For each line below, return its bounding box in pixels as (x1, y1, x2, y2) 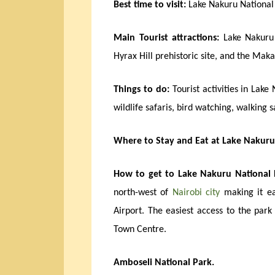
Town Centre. (114, 225, 166, 235)
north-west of (114, 188, 172, 198)
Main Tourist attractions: (114, 33, 220, 44)
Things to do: (114, 85, 169, 95)
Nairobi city (172, 188, 220, 198)
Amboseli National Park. (114, 258, 214, 268)
